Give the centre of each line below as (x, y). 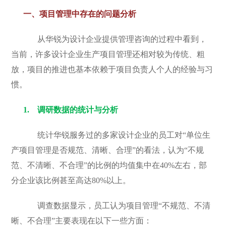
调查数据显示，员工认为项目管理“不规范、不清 (117, 206)
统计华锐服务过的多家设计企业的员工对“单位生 (117, 135)
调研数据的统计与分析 (78, 110)
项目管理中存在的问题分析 (88, 14)
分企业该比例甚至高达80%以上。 (71, 180)
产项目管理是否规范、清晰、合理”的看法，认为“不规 (108, 150)
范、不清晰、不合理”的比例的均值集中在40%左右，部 (109, 165)
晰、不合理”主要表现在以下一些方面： (82, 221)
